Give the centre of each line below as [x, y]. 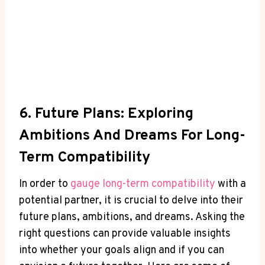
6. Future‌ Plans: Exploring [106, 114]
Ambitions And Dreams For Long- [132, 136]
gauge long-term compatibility [143, 185]
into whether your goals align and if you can [122, 251]
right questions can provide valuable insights [125, 234]
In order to [45, 185]
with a [231, 185]
